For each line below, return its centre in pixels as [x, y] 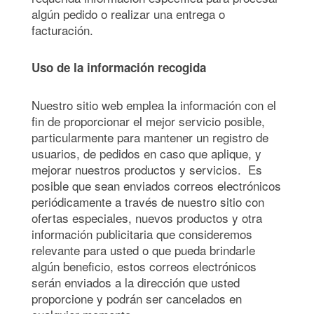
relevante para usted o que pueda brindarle [143, 250]
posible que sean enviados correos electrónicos [156, 185]
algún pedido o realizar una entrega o [128, 14]
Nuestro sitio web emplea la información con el [154, 105]
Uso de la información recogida [119, 67]
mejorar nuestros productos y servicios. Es [147, 169]
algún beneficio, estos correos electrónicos [144, 266]
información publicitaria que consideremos [142, 234]
